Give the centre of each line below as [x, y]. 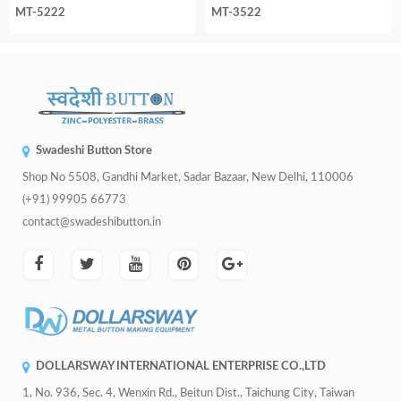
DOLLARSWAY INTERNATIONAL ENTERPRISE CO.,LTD [181, 366]
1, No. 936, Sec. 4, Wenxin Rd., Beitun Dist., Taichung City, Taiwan [188, 393]
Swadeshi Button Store [94, 150]
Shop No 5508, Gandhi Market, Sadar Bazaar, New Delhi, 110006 [188, 177]
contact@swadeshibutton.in [92, 222]
